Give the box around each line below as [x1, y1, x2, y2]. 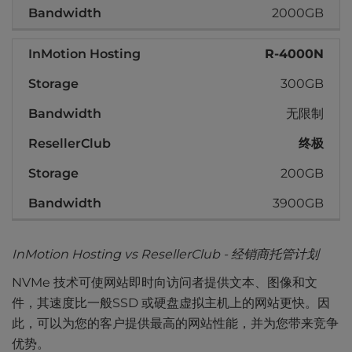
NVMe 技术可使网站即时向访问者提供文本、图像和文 [12, 275, 317, 291]
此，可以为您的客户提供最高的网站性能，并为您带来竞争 [12, 316, 339, 332]
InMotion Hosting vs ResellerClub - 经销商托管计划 [12, 247, 319, 262]
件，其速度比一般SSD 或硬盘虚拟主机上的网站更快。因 [12, 295, 330, 311]
